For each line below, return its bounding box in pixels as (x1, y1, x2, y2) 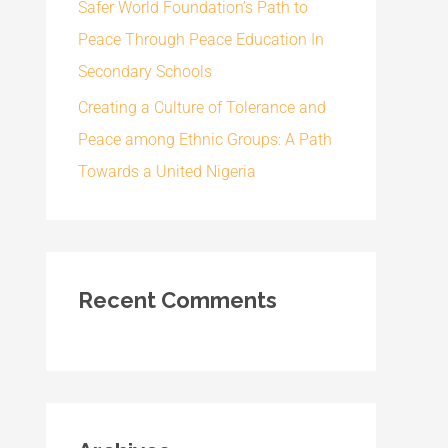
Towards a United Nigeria (78, 162, 256, 181)
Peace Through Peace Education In (78, 30, 324, 49)
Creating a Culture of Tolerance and (78, 98, 326, 117)
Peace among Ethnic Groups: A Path (78, 130, 332, 149)
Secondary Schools (78, 62, 212, 81)
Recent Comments (78, 287, 277, 313)
